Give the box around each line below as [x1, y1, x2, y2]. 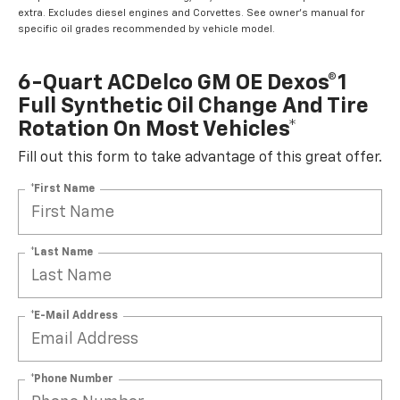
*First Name [30, 183, 95, 195]
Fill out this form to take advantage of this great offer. [18, 151, 382, 166]
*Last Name [30, 246, 93, 258]
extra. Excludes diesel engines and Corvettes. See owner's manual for [18, 8, 364, 19]
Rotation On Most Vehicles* [18, 119, 297, 141]
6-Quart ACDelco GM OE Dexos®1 [18, 72, 347, 95]
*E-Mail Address [30, 310, 118, 321]
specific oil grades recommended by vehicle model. [18, 24, 275, 35]
